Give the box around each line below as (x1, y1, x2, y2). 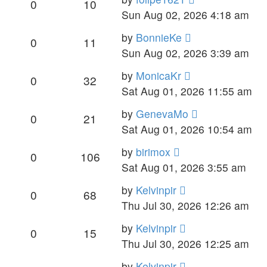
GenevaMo (136, 105, 188, 121)
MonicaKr (136, 67, 181, 83)
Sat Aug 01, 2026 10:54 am (122, 121, 252, 136)
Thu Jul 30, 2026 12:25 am (122, 235, 249, 251)
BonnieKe (136, 29, 182, 45)
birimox (136, 144, 170, 159)
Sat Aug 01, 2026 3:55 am (122, 159, 246, 175)
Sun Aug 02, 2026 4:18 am (122, 7, 249, 22)
